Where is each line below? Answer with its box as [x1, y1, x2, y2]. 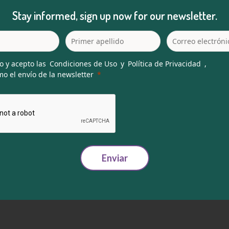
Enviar [101, 152, 128, 164]
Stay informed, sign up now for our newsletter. [12, 8, 217, 22]
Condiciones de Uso [50, 58, 117, 68]
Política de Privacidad [128, 58, 201, 68]
